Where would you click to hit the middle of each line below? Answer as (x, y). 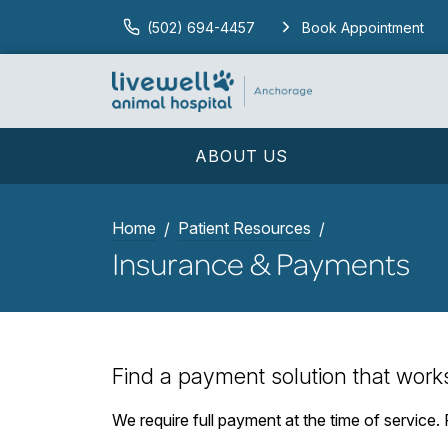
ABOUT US (241, 156)
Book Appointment (362, 27)
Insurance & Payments (261, 263)
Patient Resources (244, 228)
